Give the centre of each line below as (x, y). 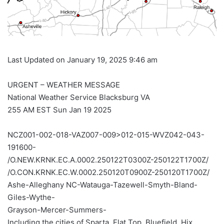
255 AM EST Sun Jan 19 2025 (59, 110)
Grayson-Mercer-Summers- (57, 210)
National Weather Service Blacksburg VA (79, 97)
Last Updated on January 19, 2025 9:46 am (82, 60)
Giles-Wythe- (31, 197)
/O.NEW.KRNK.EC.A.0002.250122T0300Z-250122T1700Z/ (108, 160)
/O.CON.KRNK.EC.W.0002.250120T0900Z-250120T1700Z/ (108, 172)
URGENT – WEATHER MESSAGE (64, 85)
